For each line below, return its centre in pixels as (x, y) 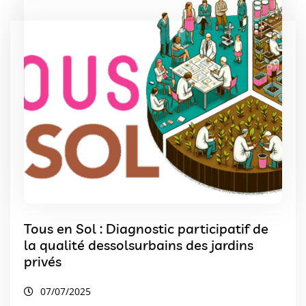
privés (43, 261)
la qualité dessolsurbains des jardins (139, 245)
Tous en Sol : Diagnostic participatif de (146, 228)
